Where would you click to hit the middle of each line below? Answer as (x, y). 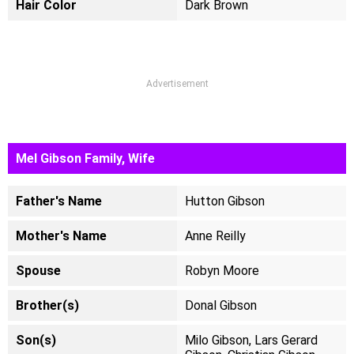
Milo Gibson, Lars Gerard (251, 340)
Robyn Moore (222, 271)
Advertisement (177, 84)
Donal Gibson (221, 305)
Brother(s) (47, 305)
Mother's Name (61, 236)
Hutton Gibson (225, 201)
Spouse (38, 271)
